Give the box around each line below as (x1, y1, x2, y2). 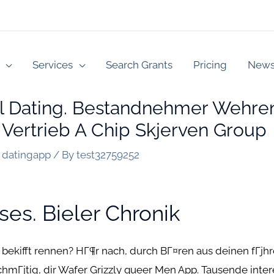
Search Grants (106, 58, 172, 71)
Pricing (193, 58, 227, 71)
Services (32, 58, 73, 71)
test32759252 (76, 148, 140, 161)
